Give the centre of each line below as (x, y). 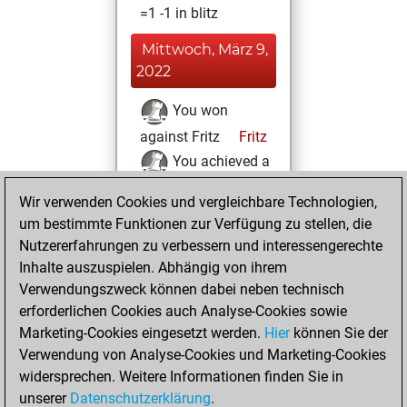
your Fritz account (198, 362)
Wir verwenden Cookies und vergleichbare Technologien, (198, 202)
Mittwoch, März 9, (205, 50)
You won (199, 111)
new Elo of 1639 (192, 238)
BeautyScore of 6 (195, 188)
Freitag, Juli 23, (194, 275)
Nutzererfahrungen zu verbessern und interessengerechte (201, 246)
